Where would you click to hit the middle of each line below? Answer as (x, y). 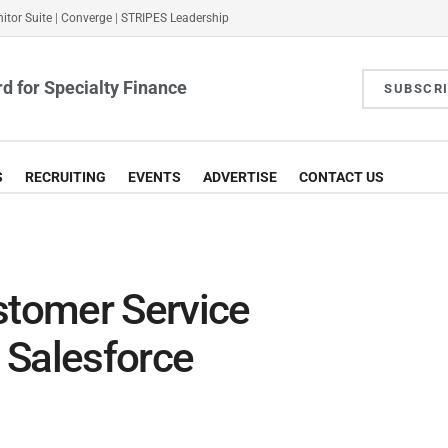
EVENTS (154, 177)
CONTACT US (341, 177)
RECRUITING (65, 177)
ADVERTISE (240, 177)
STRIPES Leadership (175, 18)
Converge (86, 18)
